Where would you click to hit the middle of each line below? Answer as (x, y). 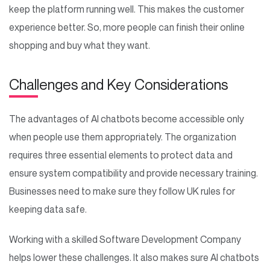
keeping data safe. (49, 209)
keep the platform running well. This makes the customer (127, 9)
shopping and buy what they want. (80, 45)
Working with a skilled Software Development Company (125, 239)
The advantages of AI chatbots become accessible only (127, 118)
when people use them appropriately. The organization (123, 137)
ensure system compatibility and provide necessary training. (133, 173)
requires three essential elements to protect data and (121, 155)
